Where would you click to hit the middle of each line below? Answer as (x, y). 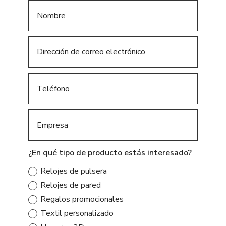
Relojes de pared (70, 185)
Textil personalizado (77, 214)
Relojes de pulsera (73, 171)
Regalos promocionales (82, 199)
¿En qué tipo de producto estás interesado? (110, 153)
